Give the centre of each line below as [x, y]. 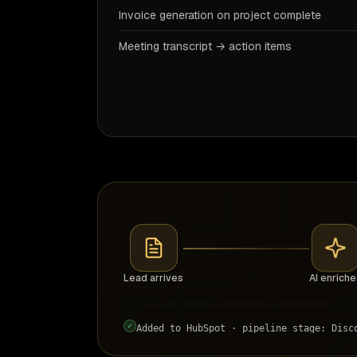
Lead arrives [153, 278]
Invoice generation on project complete [220, 15]
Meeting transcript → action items [205, 46]
